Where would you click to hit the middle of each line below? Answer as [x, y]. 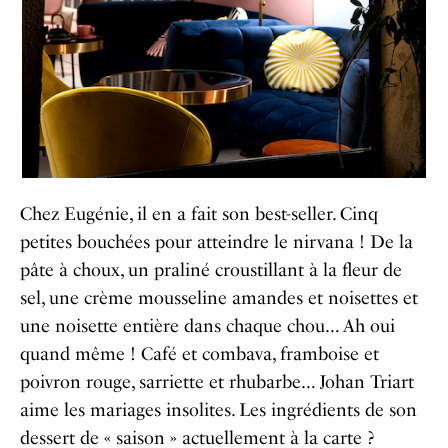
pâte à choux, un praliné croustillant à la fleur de [211, 269]
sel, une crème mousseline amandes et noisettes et [219, 297]
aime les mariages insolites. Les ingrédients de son [218, 409]
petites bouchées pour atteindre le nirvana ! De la [216, 241]
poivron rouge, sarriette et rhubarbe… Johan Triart [217, 381]
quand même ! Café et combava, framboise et [199, 353]
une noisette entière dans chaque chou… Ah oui [207, 325]
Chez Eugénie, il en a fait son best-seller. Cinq [199, 213]
